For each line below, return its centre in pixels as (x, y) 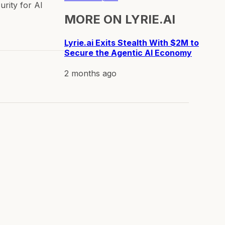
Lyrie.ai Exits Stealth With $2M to (132, 42)
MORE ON (95, 20)
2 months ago (90, 73)
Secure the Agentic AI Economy (128, 52)
